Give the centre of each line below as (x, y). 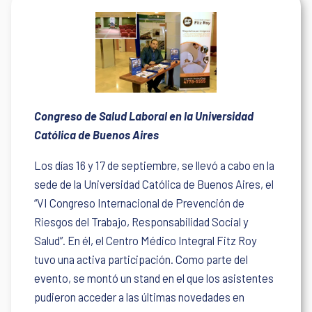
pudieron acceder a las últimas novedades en (140, 297)
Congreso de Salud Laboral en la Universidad (144, 116)
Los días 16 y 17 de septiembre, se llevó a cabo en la (155, 165)
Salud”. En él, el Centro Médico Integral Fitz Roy (146, 240)
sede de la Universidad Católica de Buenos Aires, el (154, 184)
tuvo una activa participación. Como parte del (141, 259)
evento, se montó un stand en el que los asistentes (154, 278)
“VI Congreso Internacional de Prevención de (140, 203)
